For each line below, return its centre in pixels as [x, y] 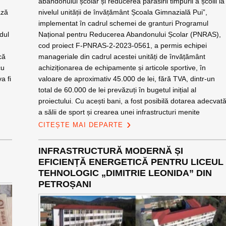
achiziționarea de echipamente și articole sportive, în [122, 68]
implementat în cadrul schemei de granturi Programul [123, 23]
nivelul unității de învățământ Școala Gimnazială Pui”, [123, 12]
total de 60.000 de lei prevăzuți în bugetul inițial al [117, 90]
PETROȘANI [65, 184]
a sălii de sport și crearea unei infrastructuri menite [119, 112]
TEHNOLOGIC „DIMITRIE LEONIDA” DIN [125, 173]
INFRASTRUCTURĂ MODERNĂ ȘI [110, 151]
